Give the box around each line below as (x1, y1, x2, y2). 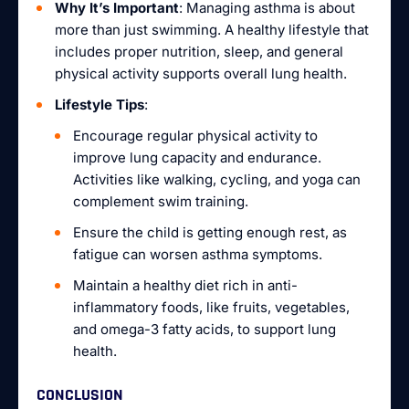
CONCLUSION (37, 384, 123, 405)
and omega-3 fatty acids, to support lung (73, 320, 336, 338)
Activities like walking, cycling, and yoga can (73, 171, 361, 188)
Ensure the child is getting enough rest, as (73, 224, 347, 241)
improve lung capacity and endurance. (73, 149, 321, 166)
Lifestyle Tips (55, 96, 144, 113)
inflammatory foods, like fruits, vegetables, (73, 299, 350, 316)
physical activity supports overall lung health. (55, 65, 347, 82)
